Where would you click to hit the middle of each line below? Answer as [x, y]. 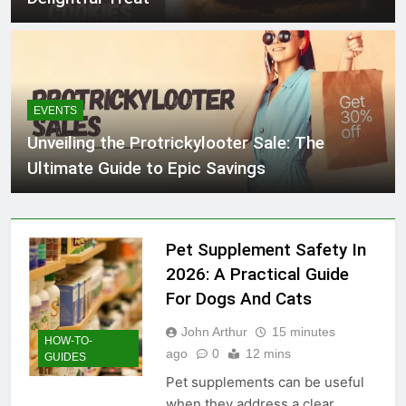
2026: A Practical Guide [257, 274]
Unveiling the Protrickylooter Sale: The [176, 142]
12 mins [268, 353]
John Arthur [214, 331]
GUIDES [65, 358]
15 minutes [303, 331]
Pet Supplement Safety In [266, 249]
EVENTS [55, 110]
